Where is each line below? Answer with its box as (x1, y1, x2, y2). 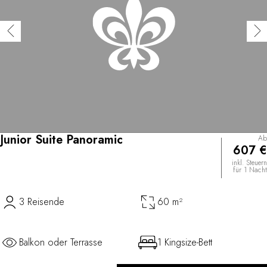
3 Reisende (19, 194, 64, 209)
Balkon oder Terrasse (19, 235, 103, 249)
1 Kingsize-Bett (157, 235, 212, 249)
